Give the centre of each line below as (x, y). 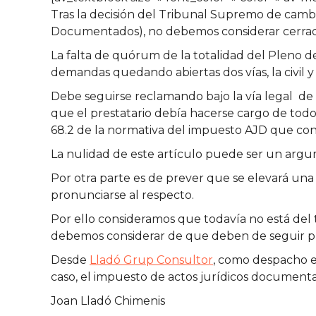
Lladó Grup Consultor (151, 260)
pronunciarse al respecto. (122, 195)
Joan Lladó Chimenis (108, 301)
